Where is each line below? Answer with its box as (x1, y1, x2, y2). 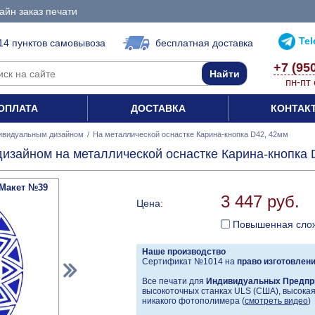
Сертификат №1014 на (142, 257, 237, 267)
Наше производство (142, 247, 226, 257)
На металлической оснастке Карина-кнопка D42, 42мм (93, 130, 288, 139)
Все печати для (142, 276, 206, 287)
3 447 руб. (221, 192, 300, 212)
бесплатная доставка (155, 37, 253, 49)
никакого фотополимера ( (142, 296, 245, 307)
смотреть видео (245, 296, 308, 307)
